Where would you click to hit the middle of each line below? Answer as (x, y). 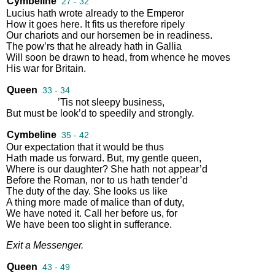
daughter (83, 169)
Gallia (169, 46)
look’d (73, 113)
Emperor (165, 13)
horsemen (119, 35)
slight (99, 224)
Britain (69, 68)
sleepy (106, 102)
